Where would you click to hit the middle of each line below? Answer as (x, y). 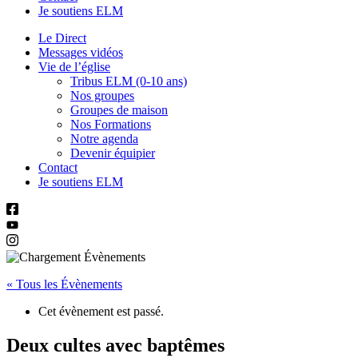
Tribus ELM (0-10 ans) (129, 81)
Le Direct (62, 38)
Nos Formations (111, 124)
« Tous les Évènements (64, 284)
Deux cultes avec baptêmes (115, 346)
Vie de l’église (74, 66)
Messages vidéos (81, 52)
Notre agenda (104, 138)
